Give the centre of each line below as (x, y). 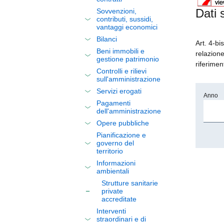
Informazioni (116, 163)
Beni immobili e (120, 51)
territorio (110, 151)
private (112, 191)
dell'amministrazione (129, 111)
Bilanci (107, 39)
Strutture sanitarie (130, 183)
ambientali (113, 171)
